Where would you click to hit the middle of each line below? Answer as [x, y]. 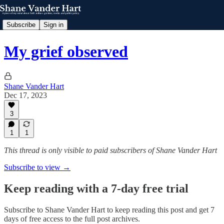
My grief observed [66, 52]
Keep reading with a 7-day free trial [96, 188]
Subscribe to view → [37, 167]
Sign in [53, 24]
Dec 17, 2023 [25, 95]
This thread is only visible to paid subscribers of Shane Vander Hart [110, 150]
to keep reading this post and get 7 [160, 209]
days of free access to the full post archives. [72, 218]
